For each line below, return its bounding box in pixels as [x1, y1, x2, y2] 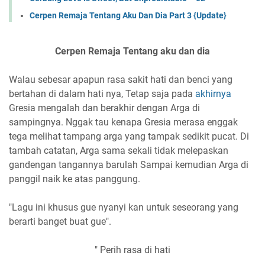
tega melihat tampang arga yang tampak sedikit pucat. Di [9, 130, 249, 142]
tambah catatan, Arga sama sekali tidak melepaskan [9, 144, 228, 156]
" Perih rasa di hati [95, 244, 170, 256]
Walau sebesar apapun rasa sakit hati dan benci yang [9, 73, 232, 85]
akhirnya [195, 88, 231, 99]
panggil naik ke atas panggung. [9, 173, 140, 185]
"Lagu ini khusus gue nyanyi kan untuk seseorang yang [9, 201, 238, 213]
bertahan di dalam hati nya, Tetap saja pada [9, 88, 195, 99]
